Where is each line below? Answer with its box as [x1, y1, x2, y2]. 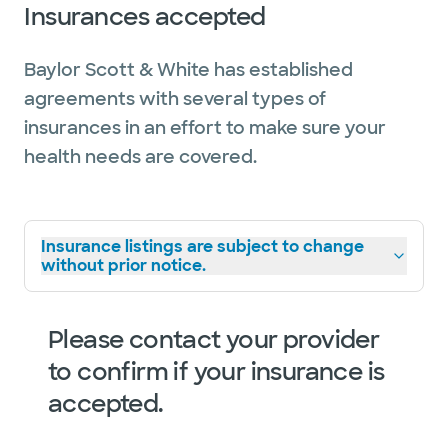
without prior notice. [41, 255, 206, 276]
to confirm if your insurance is [48, 356, 385, 387]
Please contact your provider [48, 324, 380, 355]
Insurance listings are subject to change [41, 236, 364, 257]
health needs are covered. [24, 145, 257, 169]
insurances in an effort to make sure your [24, 116, 386, 140]
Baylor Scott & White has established [24, 58, 353, 82]
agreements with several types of [24, 87, 326, 111]
